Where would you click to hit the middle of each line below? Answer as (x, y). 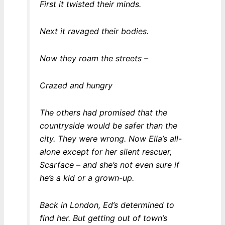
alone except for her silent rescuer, (105, 152)
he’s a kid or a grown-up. (87, 178)
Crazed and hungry (76, 86)
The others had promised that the (103, 113)
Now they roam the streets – (94, 59)
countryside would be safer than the (108, 126)
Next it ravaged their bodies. (94, 31)
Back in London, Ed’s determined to (107, 205)
